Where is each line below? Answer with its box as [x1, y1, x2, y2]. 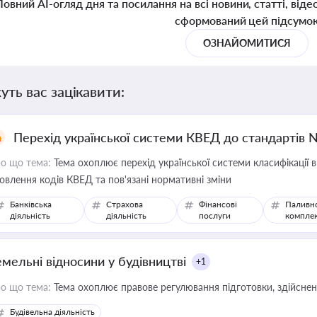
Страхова [106, 199, 144, 209]
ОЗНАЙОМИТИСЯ [203, 37, 291, 49]
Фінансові [198, 199, 237, 209]
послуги [198, 210, 231, 221]
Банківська [10, 199, 52, 209]
